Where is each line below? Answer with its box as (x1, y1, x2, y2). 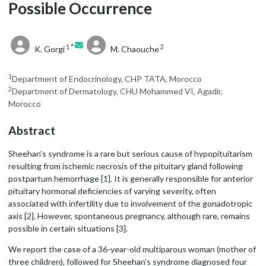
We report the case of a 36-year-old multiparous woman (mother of (8, 244, 256, 254)
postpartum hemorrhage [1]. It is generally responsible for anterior (8, 173, 253, 183)
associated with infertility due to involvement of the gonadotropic (8, 198, 252, 208)
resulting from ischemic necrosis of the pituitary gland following (8, 161, 243, 171)
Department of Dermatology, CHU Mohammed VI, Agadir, (12, 86, 223, 96)
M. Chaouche (109, 44, 159, 54)
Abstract (8, 123, 55, 137)
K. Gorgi (32, 44, 65, 54)
